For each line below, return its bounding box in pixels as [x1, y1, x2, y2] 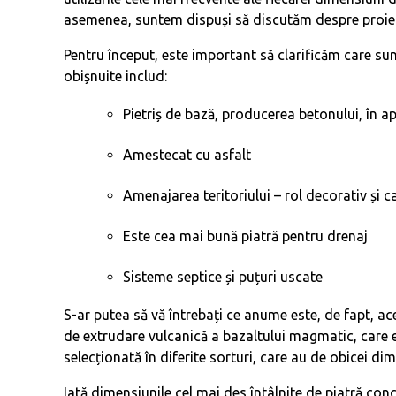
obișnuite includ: [64, 68, 167, 84]
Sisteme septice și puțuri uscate [123, 269, 324, 285]
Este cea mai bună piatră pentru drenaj [123, 228, 369, 244]
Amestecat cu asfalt [123, 147, 252, 163]
